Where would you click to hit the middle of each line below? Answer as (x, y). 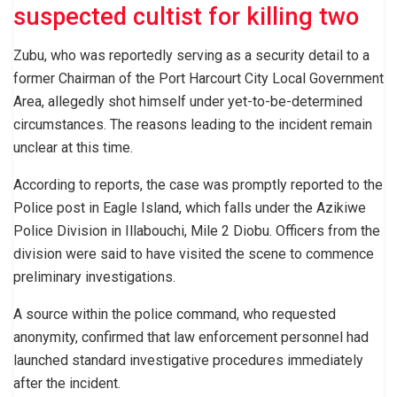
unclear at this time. (73, 148)
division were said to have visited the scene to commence (194, 254)
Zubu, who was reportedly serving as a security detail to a (191, 56)
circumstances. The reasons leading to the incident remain (193, 125)
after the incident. (67, 384)
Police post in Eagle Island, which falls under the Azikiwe (190, 208)
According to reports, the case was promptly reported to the (198, 185)
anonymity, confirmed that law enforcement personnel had (191, 338)
